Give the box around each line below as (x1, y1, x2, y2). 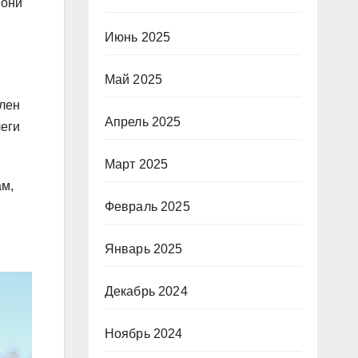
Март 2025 (104, 157, 169, 171)
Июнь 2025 (104, 30, 171, 44)
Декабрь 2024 (104, 284, 188, 298)
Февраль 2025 (104, 200, 190, 213)
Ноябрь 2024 (104, 327, 183, 340)
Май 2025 (104, 73, 163, 86)
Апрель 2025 (104, 115, 181, 129)
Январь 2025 (104, 242, 183, 256)
